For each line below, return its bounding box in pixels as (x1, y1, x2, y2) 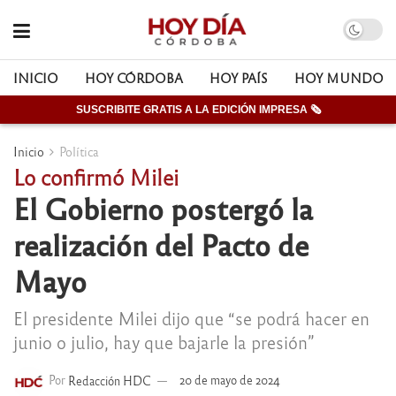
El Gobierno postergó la (13, 189, 313, 226)
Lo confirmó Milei (13, 163, 179, 190)
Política (59, 143, 99, 159)
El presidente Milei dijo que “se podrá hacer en (13, 306, 369, 329)
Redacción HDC (68, 372, 152, 388)
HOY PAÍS (209, 70, 268, 86)
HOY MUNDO (294, 70, 384, 86)
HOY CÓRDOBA (85, 70, 183, 86)
